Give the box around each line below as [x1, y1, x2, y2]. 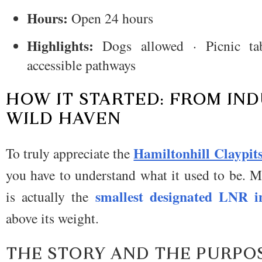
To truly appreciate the [6, 144, 134, 163]
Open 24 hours [67, 8, 153, 27]
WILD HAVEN [6, 109, 121, 129]
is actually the [6, 187, 95, 206]
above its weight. [6, 209, 99, 228]
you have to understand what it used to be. [6, 166, 250, 185]
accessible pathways [26, 56, 136, 75]
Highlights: [26, 36, 94, 56]
